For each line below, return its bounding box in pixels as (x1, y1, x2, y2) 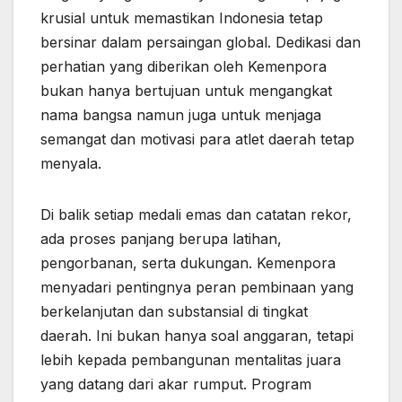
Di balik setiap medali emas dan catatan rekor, (40, 205, 352, 223)
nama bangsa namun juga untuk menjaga (40, 105, 321, 124)
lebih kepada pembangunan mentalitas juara (40, 350, 341, 369)
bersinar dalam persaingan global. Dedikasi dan (40, 32, 361, 51)
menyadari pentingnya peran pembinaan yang (40, 277, 354, 296)
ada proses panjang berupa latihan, (40, 229, 282, 248)
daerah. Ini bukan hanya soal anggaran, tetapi (40, 326, 354, 345)
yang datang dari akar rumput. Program (40, 374, 311, 393)
